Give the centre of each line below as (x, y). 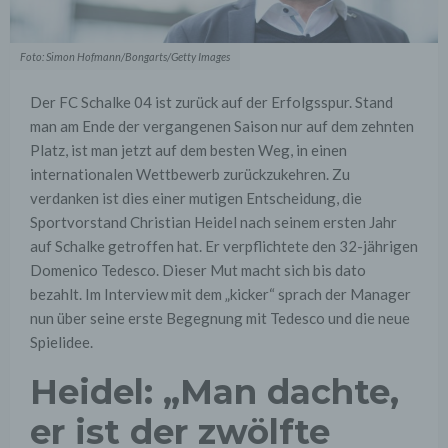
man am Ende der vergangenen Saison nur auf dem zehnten (222, 126)
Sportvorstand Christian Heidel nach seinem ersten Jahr (213, 222)
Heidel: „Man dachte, (214, 392)
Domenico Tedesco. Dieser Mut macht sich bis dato (198, 270)
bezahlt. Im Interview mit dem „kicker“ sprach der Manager (220, 294)
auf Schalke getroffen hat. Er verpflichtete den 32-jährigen (224, 246)
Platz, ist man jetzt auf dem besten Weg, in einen (188, 150)
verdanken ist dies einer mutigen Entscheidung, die (196, 198)
